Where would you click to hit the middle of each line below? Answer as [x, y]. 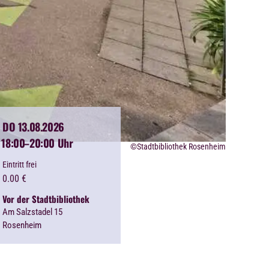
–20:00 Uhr [48, 143]
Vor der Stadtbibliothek [46, 199]
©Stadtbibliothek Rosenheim [178, 147]
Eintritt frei [20, 165]
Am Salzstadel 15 [33, 212]
